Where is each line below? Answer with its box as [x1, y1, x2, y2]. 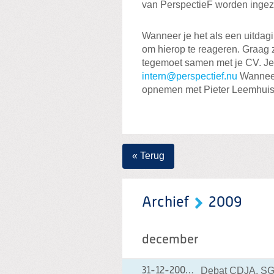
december [142, 234, 199, 247]
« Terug [132, 150, 165, 161]
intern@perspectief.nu [142, 71, 237, 82]
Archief [142, 195, 189, 210]
